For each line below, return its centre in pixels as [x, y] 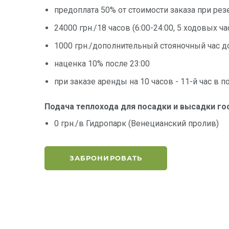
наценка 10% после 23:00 [102, 64]
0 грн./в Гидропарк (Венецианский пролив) [137, 124]
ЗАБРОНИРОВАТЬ [106, 158]
